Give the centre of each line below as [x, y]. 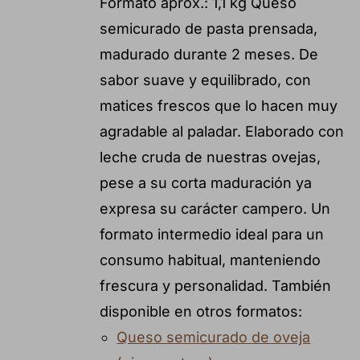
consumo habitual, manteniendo [210, 260]
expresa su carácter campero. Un [215, 208]
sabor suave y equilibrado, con [205, 80]
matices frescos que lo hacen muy [218, 105]
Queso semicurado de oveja [214, 337]
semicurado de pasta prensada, [208, 28]
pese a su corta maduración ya [205, 182]
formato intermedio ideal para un [211, 234]
